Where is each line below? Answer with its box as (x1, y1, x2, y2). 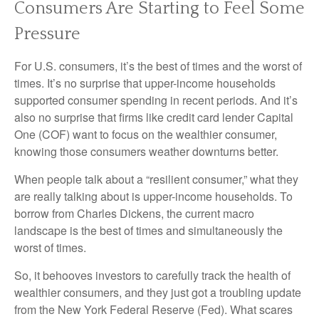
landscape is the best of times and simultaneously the (14, 222, 283, 239)
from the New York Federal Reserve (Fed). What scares (14, 301, 293, 318)
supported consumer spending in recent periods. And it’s (14, 92, 298, 108)
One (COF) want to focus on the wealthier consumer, (14, 126, 277, 142)
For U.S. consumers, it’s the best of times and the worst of (14, 58, 302, 74)
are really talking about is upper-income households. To (14, 188, 293, 204)
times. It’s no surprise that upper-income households (14, 75, 276, 91)
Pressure (14, 25, 80, 43)
